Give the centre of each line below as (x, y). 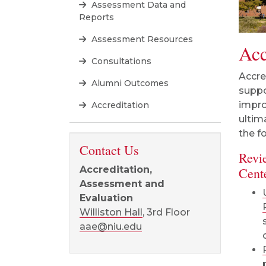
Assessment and (122, 184)
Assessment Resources (141, 39)
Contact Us (109, 150)
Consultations (120, 61)
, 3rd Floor (166, 212)
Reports (96, 17)
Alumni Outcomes (129, 83)
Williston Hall (111, 212)
